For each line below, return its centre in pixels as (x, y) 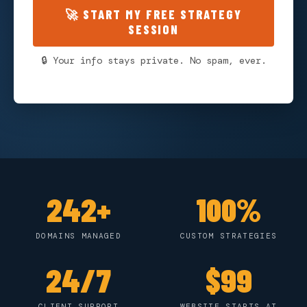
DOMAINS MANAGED (78, 235)
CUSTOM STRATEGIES (229, 235)
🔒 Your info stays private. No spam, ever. (153, 60)
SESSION (153, 29)
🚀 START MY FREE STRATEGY (153, 14)
